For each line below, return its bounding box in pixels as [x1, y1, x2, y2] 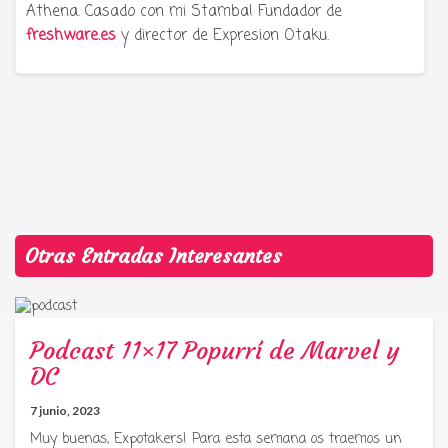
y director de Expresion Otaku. [116, 24, 329, 47]
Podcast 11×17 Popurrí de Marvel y [30, 335, 399, 366]
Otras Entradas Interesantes [25, 242, 282, 268]
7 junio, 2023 [30, 402, 100, 418]
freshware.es [26, 24, 116, 47]
